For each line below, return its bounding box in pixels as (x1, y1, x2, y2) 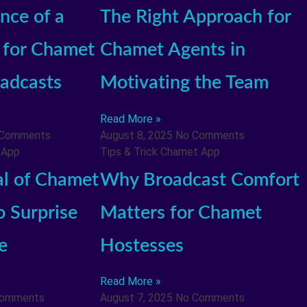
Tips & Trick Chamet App (99, 145, 220, 158)
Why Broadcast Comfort (99, 170, 299, 189)
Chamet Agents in (99, 40, 245, 60)
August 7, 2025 (99, 291, 175, 305)
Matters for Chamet (99, 203, 262, 222)
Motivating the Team (99, 73, 269, 93)
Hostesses (99, 236, 184, 255)
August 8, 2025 (99, 128, 175, 142)
